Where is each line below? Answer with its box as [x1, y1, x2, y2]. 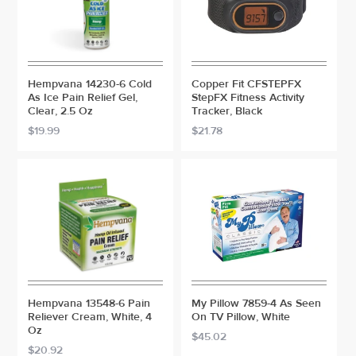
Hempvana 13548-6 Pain [28, 296, 151, 311]
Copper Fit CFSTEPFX [192, 77, 301, 91]
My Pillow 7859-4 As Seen [192, 296, 321, 311]
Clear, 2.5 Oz [28, 104, 94, 118]
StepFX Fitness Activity [192, 91, 304, 105]
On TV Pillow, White [192, 310, 290, 324]
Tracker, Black [192, 104, 262, 118]
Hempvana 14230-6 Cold [28, 77, 153, 91]
